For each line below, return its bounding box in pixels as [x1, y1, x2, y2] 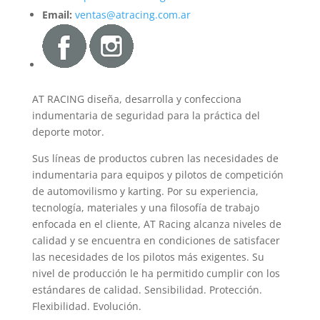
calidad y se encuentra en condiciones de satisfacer [31, 233, 280, 247]
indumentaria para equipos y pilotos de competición [31, 167, 284, 181]
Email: [41, 7, 75, 21]
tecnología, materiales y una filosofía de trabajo [31, 200, 259, 214]
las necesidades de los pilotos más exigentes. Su [31, 249, 264, 264]
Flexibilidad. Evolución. [31, 299, 141, 313]
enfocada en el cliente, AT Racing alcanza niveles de [31, 216, 281, 231]
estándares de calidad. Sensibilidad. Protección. [31, 282, 262, 296]
